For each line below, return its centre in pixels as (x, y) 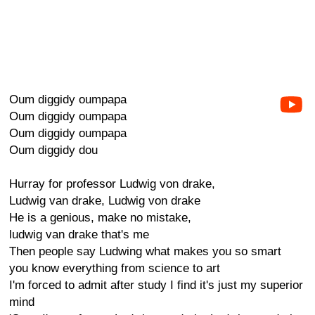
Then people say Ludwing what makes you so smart (145, 251)
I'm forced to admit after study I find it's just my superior (156, 285)
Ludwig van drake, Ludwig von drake (105, 201)
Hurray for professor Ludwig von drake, (112, 184)
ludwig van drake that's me (79, 234)
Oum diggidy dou (53, 150)
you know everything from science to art (115, 268)
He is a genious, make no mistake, (100, 218)
